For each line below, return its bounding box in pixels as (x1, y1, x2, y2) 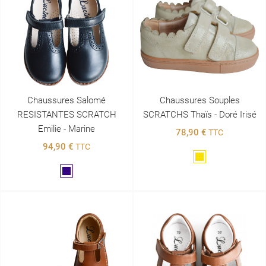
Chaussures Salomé (27, 94, 106, 106)
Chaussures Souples (159, 94, 240, 106)
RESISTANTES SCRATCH (17, 109, 116, 120)
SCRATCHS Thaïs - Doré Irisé (142, 109, 256, 120)
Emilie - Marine (38, 123, 95, 134)
